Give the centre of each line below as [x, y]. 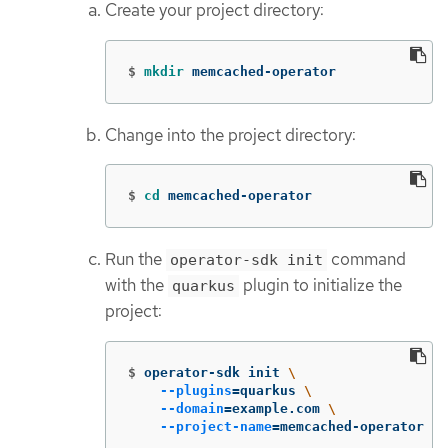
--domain [192, 408]
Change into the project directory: [230, 134]
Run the [135, 259]
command [366, 259]
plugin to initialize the [320, 285]
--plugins [196, 390]
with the [136, 285]
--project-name [216, 426]
